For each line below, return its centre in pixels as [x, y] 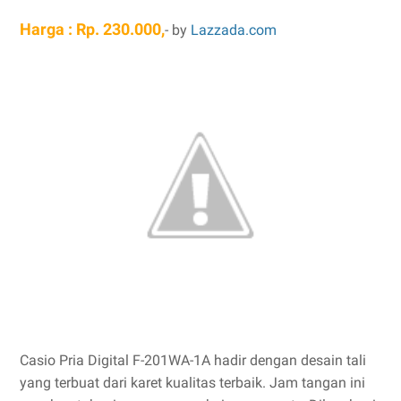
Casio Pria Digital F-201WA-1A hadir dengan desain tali [193, 360]
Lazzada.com [235, 30]
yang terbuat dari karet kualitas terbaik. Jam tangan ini [192, 383]
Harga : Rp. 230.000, [92, 29]
